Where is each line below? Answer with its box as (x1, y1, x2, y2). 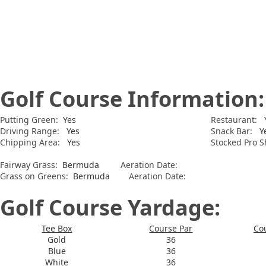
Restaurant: (211, 113, 257, 125)
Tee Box (42, 222, 72, 234)
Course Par (149, 222, 193, 234)
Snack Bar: (211, 125, 255, 137)
